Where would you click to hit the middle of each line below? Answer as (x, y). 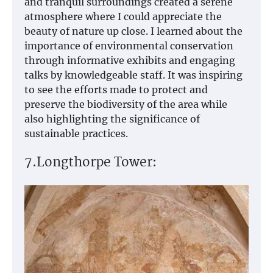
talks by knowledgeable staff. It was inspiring (133, 75)
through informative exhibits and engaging (130, 61)
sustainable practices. (76, 134)
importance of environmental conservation (129, 46)
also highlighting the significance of (112, 119)
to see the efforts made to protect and (116, 90)
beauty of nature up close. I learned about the (133, 31)
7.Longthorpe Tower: (90, 163)
